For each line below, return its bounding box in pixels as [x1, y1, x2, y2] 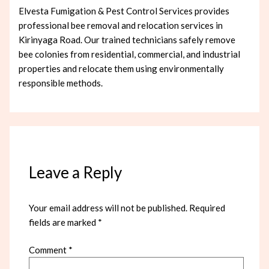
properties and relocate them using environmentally [19, 62, 225, 74]
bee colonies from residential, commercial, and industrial [19, 48, 241, 59]
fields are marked [29, 216, 98, 228]
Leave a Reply [29, 162, 122, 182]
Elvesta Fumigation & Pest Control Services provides [19, 5, 230, 16]
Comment [29, 244, 69, 256]
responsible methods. [19, 77, 103, 88]
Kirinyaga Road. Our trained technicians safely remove [19, 34, 236, 45]
